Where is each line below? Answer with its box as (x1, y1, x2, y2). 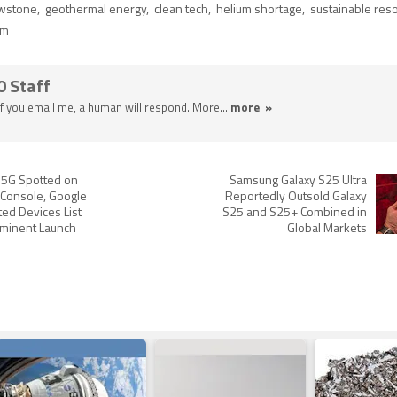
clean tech (154, 3, 208, 17)
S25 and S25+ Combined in (222, 206, 367, 220)
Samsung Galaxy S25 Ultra (230, 174, 367, 188)
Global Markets (287, 222, 367, 236)
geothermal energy (45, 3, 146, 17)
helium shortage (216, 3, 302, 17)
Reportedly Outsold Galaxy (225, 190, 367, 204)
